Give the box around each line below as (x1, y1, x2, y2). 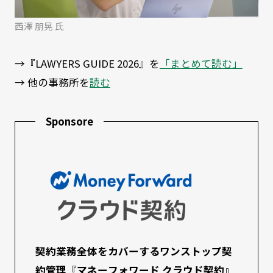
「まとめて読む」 (159, 56, 243, 71)
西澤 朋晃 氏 (14, 19, 64, 32)
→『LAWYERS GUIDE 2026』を (14, 56, 160, 71)
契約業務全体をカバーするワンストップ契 (35, 244, 233, 259)
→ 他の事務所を (14, 75, 90, 90)
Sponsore (35, 114, 104, 129)
